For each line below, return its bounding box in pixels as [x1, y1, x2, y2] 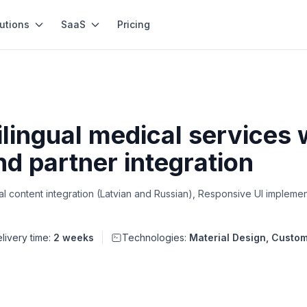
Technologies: [122, 232, 189, 243]
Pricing [116, 19, 150, 30]
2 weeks [53, 232, 94, 243]
